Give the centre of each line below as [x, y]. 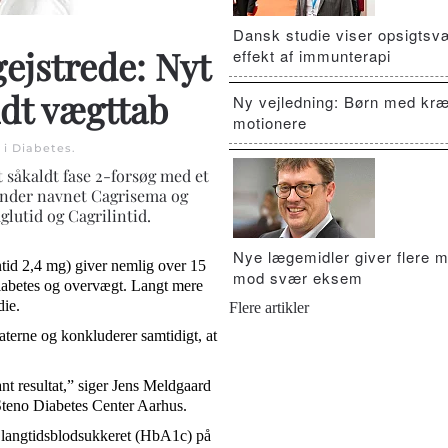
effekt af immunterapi [312, 55]
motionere [270, 122]
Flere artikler [269, 307]
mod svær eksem [298, 277]
